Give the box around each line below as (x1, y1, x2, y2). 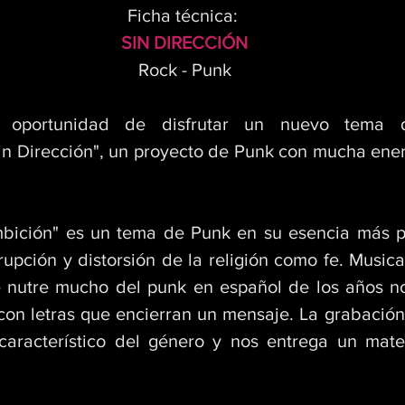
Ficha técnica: (127, 5, 242, 25)
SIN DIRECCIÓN (121, 33, 248, 52)
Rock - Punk (137, 60, 231, 80)
